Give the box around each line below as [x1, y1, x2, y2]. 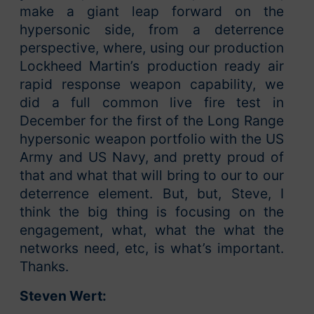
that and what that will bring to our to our [20, 167, 284, 184]
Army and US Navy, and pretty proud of [20, 149, 284, 166]
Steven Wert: [20, 287, 109, 305]
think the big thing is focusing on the [20, 203, 284, 221]
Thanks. [20, 258, 69, 275]
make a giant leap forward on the [20, 3, 284, 20]
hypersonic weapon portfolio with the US [20, 130, 284, 148]
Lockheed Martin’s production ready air [20, 57, 284, 75]
